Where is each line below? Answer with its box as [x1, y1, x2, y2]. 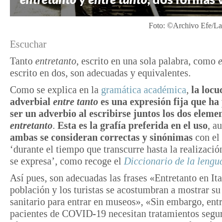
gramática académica [101, 84, 186, 95]
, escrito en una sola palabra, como [76, 55, 218, 66]
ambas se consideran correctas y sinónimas [10, 131, 193, 143]
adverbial [10, 96, 53, 107]
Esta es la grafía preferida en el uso [57, 119, 208, 131]
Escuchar [10, 38, 47, 50]
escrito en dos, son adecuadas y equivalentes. [10, 67, 191, 78]
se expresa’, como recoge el [10, 155, 124, 166]
